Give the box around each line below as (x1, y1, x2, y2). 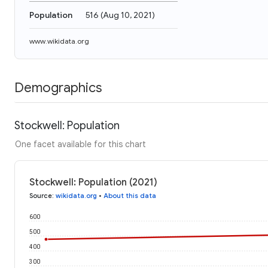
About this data (103, 191, 156, 200)
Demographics (14, 79, 102, 96)
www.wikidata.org (29, 36, 89, 45)
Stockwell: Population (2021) (29, 176, 157, 188)
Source (29, 191, 52, 200)
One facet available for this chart (15, 138, 146, 150)
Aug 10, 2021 (103, 10, 152, 20)
